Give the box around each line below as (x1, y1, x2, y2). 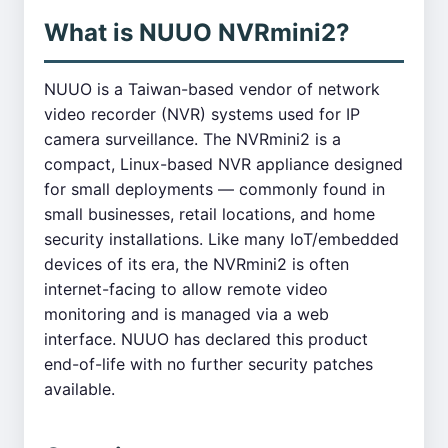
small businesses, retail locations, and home (44, 204, 375, 224)
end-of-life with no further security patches (44, 354, 373, 374)
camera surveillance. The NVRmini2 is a (44, 129, 341, 149)
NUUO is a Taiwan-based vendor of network (44, 79, 380, 99)
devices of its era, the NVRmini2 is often (44, 254, 349, 274)
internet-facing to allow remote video (44, 279, 328, 299)
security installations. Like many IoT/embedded (44, 229, 399, 249)
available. (44, 379, 115, 399)
